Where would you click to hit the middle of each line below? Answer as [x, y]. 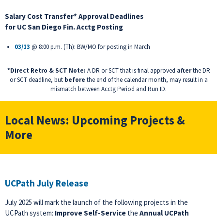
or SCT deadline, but [37, 80]
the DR [201, 70]
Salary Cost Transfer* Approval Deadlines [74, 16]
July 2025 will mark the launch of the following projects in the [96, 202]
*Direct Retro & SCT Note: [46, 70]
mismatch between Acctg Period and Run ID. [108, 89]
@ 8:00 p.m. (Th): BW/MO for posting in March [91, 47]
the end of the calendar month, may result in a [146, 80]
